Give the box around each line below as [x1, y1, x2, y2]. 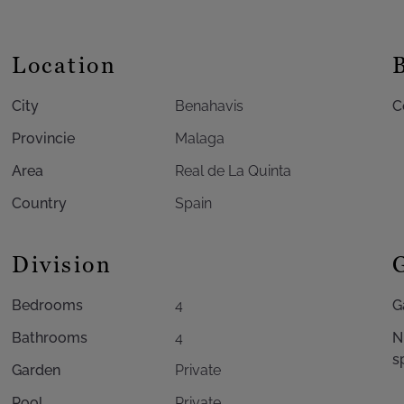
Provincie [12, 130, 76, 147]
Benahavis [174, 97, 243, 115]
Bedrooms [12, 297, 84, 314]
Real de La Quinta [174, 162, 291, 179]
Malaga [174, 130, 225, 147]
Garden [12, 362, 61, 379]
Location [12, 50, 117, 80]
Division [12, 250, 113, 280]
